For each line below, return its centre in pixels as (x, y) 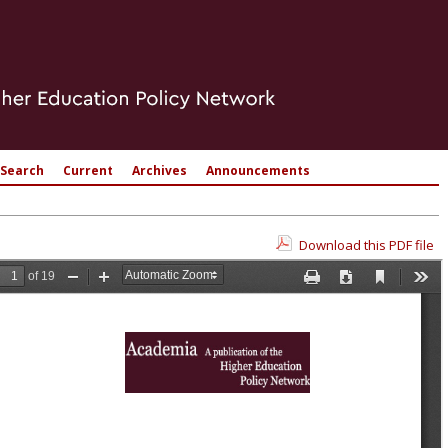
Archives (159, 170)
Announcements (258, 170)
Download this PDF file (366, 245)
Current (88, 170)
